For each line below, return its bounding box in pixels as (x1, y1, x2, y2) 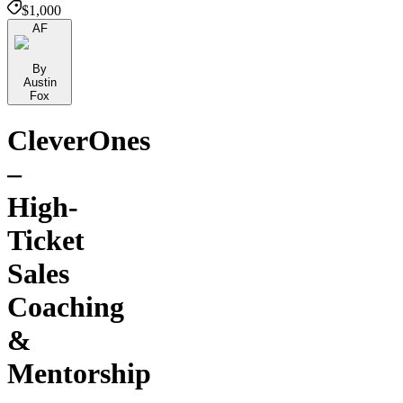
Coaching (7, 291, 124, 324)
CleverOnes (7, 124, 150, 157)
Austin (22, 75, 57, 89)
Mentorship (7, 357, 151, 390)
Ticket (7, 224, 85, 257)
